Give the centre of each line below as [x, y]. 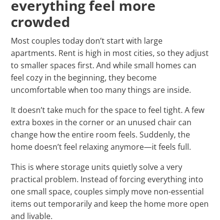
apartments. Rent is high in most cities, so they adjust [110, 53]
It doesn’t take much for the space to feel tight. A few [108, 110]
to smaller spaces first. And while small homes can [104, 66]
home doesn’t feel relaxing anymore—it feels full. [101, 147]
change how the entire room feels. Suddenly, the [101, 135]
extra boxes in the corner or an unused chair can [101, 123]
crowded [41, 22]
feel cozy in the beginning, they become [84, 78]
